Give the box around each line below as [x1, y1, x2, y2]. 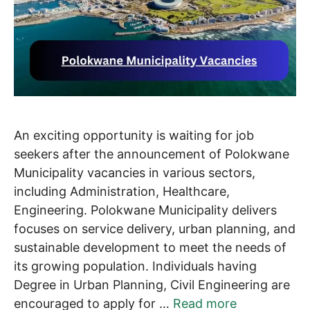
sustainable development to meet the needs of [14, 240, 286, 255]
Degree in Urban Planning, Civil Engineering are [14, 277, 290, 293]
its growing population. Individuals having [14, 259, 257, 274]
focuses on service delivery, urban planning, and [14, 221, 295, 237]
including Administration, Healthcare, [14, 184, 230, 199]
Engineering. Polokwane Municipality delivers [14, 203, 277, 218]
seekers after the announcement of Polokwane [14, 147, 289, 162]
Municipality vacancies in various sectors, [14, 165, 255, 181]
